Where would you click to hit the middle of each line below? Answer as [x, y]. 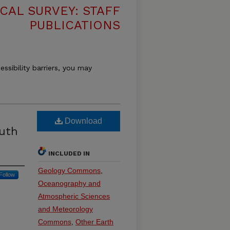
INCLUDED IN [69, 154]
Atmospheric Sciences [74, 196]
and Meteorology [65, 209]
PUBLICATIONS [75, 25]
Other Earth [94, 222]
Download [82, 121]
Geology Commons [69, 170]
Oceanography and [69, 183]
